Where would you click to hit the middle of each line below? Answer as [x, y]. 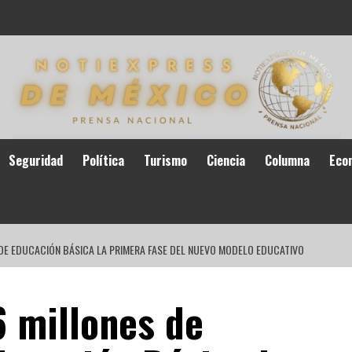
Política [103, 160]
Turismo [165, 160]
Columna [287, 160]
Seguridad [35, 160]
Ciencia [225, 160]
